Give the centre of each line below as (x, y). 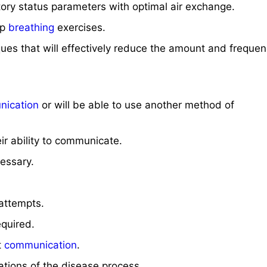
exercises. (80, 27)
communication (41, 245)
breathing (32, 27)
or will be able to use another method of (137, 105)
